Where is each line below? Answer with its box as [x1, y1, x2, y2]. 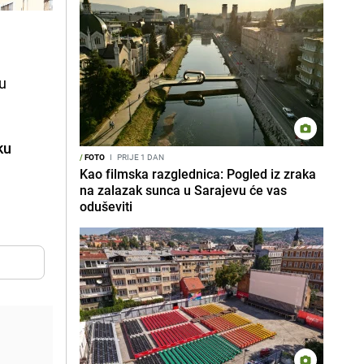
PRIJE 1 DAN [115, 151, 164, 162]
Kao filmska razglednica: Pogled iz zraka [80, 165, 316, 183]
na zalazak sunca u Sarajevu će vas [80, 181, 287, 199]
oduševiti [80, 197, 132, 215]
